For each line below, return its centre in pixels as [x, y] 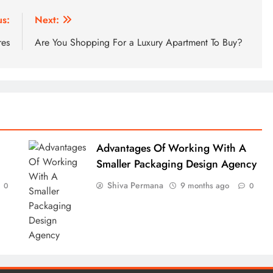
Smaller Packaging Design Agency [176, 164]
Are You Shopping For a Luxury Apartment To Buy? [139, 42]
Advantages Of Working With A [171, 148]
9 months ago [204, 185]
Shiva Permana [135, 185]
